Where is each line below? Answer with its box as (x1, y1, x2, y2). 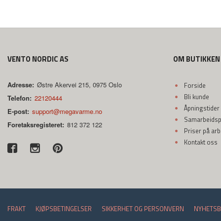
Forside (184, 80, 206, 90)
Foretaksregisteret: (7, 120, 64, 129)
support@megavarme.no (32, 107, 103, 116)
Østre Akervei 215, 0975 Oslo (37, 80, 122, 89)
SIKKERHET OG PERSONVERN (102, 204, 184, 214)
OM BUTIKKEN (173, 53, 220, 65)
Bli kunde (184, 92, 209, 102)
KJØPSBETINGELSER (36, 204, 92, 214)
